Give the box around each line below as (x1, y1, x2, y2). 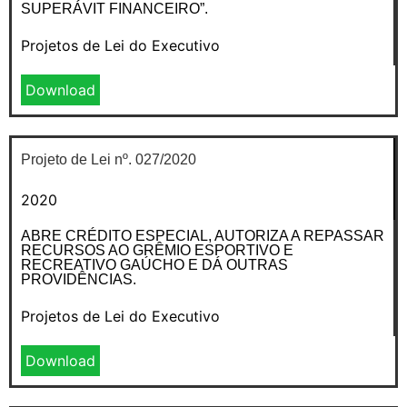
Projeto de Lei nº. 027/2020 (21, 151, 196, 167)
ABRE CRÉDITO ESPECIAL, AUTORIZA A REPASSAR (21, 227, 384, 243)
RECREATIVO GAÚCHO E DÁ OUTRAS (21, 256, 288, 273)
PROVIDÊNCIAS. (21, 271, 136, 287)
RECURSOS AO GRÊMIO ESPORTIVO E (21, 242, 293, 258)
